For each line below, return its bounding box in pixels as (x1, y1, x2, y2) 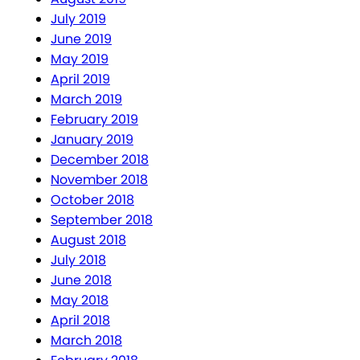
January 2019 (51, 130, 133, 149)
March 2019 (51, 90, 122, 109)
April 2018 (51, 311, 110, 330)
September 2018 (51, 211, 153, 230)
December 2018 (51, 150, 149, 170)
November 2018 (51, 170, 148, 190)
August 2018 (51, 231, 126, 250)
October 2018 (51, 190, 134, 210)
